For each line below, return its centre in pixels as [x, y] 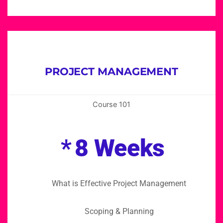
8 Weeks [119, 148]
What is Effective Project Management [119, 183]
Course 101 [111, 104]
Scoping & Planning [119, 211]
